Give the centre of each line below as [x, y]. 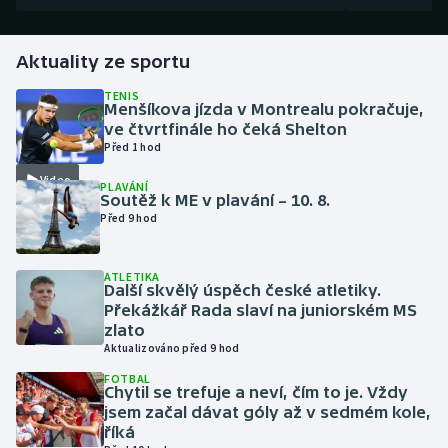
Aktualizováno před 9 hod [172, 348]
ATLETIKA [132, 277]
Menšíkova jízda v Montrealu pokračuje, [264, 109]
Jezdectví [68, 238]
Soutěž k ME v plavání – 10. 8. [215, 199]
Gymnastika [77, 142]
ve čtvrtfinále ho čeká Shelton [226, 129]
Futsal [57, 46]
